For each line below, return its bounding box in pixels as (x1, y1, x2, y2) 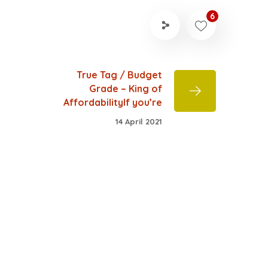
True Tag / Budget (77, 69, 162, 81)
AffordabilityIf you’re (63, 96, 162, 108)
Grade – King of (89, 83, 162, 95)
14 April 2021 (115, 116, 162, 126)
